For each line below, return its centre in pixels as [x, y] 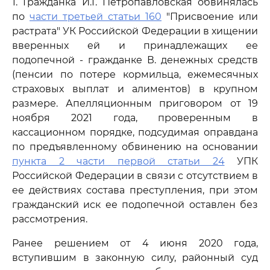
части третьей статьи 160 [96, 17]
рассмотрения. [50, 219]
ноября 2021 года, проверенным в [135, 118]
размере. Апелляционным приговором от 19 [135, 103]
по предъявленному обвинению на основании [135, 147]
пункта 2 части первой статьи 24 [118, 161]
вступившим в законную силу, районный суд [135, 258]
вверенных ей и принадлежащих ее [135, 46]
